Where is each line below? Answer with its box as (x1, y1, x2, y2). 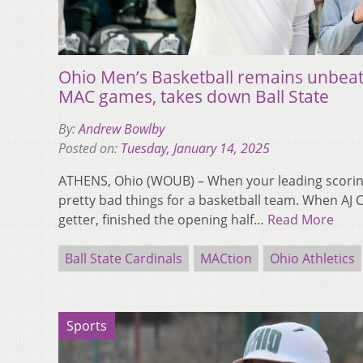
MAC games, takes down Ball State (58, 84, 329, 108)
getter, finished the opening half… (58, 210, 267, 228)
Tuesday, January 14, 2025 (121, 139, 270, 157)
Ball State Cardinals (65, 249, 182, 267)
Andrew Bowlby (79, 119, 164, 138)
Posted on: (58, 139, 121, 157)
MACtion (200, 249, 252, 267)
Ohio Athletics (270, 249, 355, 267)
